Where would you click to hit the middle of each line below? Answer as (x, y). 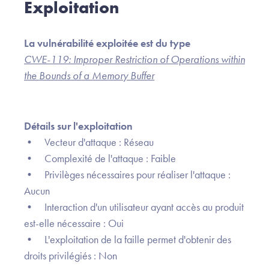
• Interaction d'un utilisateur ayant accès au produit (134, 207)
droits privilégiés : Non (71, 256)
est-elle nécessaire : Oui (74, 223)
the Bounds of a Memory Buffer (89, 76)
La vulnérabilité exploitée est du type (107, 43)
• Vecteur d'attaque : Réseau (89, 142)
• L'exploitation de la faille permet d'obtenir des (128, 240)
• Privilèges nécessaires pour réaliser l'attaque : (127, 175)
